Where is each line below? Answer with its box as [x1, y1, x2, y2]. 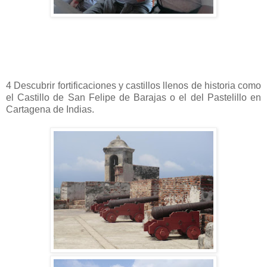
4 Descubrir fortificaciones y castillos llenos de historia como [6, 80, 261, 91]
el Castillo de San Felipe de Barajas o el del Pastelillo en [6, 92, 261, 103]
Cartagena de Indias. [6, 104, 94, 114]
